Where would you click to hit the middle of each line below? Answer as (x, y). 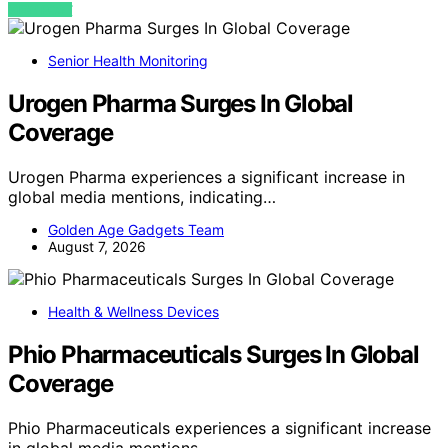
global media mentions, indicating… (142, 196)
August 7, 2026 (97, 246)
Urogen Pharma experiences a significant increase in (206, 176)
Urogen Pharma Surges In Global (180, 103)
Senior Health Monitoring (128, 60)
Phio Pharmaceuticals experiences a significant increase (219, 427)
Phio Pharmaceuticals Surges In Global (213, 354)
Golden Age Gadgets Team (136, 229)
